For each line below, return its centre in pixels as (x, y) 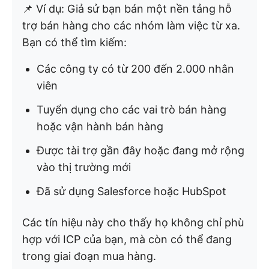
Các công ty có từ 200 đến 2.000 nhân (135, 68)
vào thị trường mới (84, 167)
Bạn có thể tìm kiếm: (74, 42)
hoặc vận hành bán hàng (100, 126)
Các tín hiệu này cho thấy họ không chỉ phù (133, 222)
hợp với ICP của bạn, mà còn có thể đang (127, 239)
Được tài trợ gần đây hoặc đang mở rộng (141, 150)
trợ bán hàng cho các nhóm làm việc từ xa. (131, 25)
